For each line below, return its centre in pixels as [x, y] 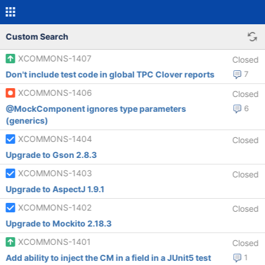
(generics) [27, 120]
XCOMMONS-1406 [55, 93]
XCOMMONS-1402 [55, 207]
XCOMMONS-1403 [55, 173]
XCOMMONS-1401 [54, 242]
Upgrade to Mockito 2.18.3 [59, 223]
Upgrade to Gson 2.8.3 [51, 155]
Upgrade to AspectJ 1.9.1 [55, 189]
